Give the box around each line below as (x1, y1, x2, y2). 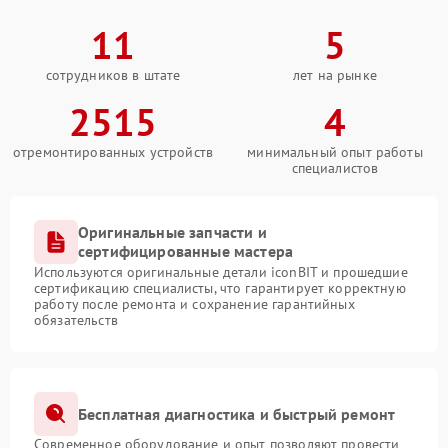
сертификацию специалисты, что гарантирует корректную (34, 279, 406, 298)
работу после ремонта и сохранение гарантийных (34, 295, 355, 314)
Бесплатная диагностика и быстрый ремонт (78, 403, 396, 424)
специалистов (291, 159, 379, 178)
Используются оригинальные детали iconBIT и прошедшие (34, 263, 408, 282)
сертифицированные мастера (78, 241, 294, 262)
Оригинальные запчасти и (78, 222, 267, 243)
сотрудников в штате (45, 66, 181, 85)
